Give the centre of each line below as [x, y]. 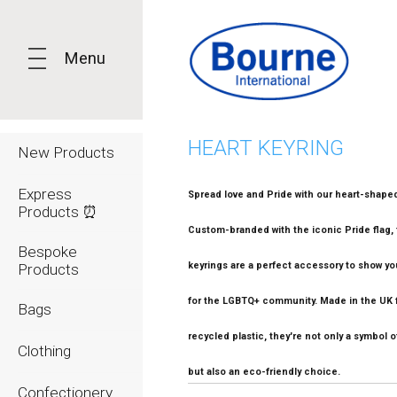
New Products [66, 152]
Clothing [44, 351]
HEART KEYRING [266, 148]
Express [45, 194]
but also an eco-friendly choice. [266, 372]
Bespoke [47, 252]
